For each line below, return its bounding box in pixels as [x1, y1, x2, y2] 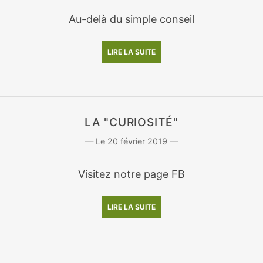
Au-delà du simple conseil [69, 13, 194, 26]
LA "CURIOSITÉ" [84, 115, 179, 130]
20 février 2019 [107, 136, 167, 146]
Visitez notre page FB [78, 167, 185, 180]
